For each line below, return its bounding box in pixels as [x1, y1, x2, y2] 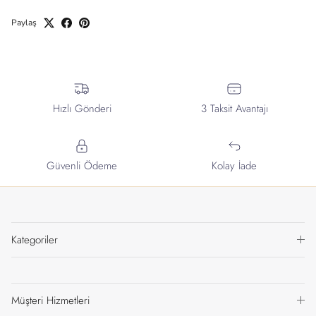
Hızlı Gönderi [52, 101, 111, 117]
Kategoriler [11, 232, 58, 248]
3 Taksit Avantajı [200, 101, 268, 117]
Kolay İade [212, 158, 257, 174]
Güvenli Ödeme [47, 158, 117, 174]
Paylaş [11, 17, 37, 29]
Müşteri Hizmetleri [11, 293, 90, 309]
